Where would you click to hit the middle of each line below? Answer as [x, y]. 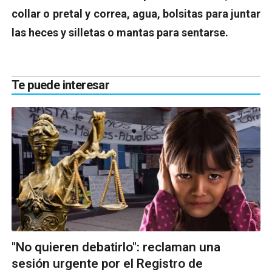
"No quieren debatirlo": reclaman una [116, 247]
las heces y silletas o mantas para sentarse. [120, 33]
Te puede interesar [61, 85]
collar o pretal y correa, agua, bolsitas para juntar [136, 14]
